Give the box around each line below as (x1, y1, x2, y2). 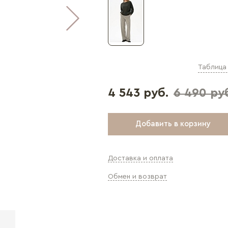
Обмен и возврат (108, 173, 167, 180)
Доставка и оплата (108, 155, 173, 162)
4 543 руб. (108, 87, 168, 99)
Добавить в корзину (135, 120, 211, 128)
